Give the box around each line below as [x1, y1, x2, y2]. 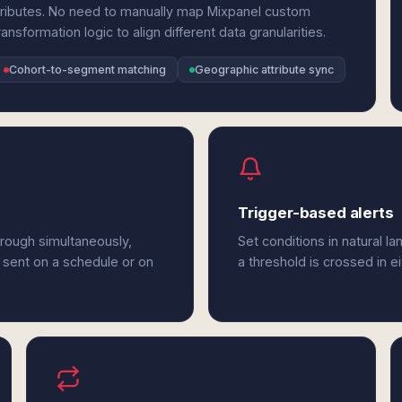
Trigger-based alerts [237, 204, 394, 222]
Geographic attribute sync [195, 63, 334, 76]
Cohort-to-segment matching [9, 63, 166, 76]
